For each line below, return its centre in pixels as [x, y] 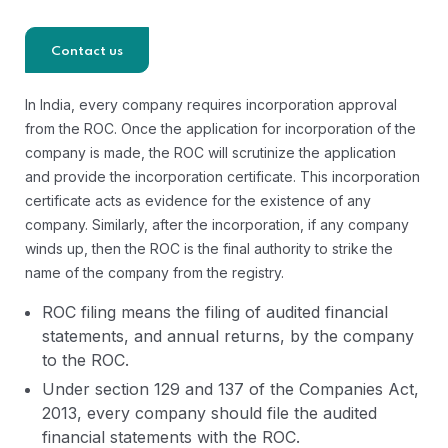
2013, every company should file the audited [209, 413]
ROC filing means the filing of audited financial [215, 312]
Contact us [87, 51]
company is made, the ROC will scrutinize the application [210, 152]
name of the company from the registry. [154, 272]
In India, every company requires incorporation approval [211, 104]
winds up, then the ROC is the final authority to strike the [209, 248]
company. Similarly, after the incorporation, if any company [217, 224]
